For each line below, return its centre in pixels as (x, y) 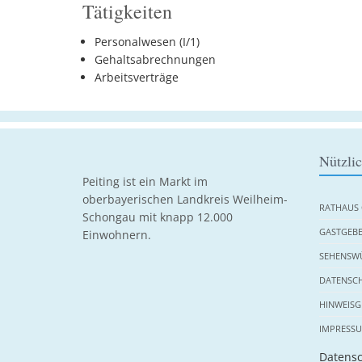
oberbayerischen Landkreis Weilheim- (185, 199)
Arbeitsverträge (137, 77)
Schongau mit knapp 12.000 (158, 217)
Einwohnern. (117, 235)
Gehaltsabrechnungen (155, 59)
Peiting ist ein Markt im (145, 181)
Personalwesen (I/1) (147, 42)
